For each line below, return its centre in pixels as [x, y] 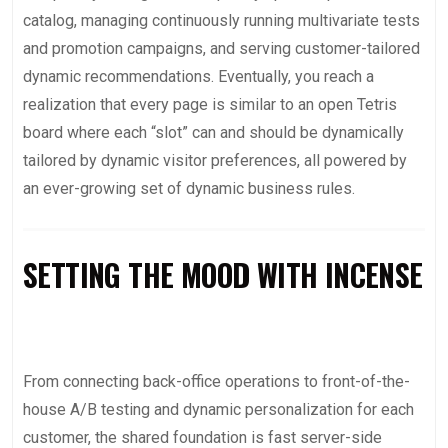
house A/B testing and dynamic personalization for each [218, 409]
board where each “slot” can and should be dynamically [213, 132]
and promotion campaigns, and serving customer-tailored [221, 48]
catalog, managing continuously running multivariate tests [221, 20]
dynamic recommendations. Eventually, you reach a [198, 76]
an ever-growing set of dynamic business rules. [189, 188]
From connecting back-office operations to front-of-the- [216, 381]
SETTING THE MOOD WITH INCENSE [223, 274]
